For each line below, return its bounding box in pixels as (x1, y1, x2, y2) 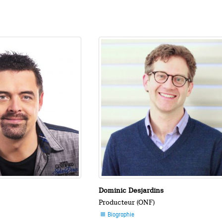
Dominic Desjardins (99, 186, 164, 195)
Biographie (106, 211, 135, 220)
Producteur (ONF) (99, 198, 155, 207)
